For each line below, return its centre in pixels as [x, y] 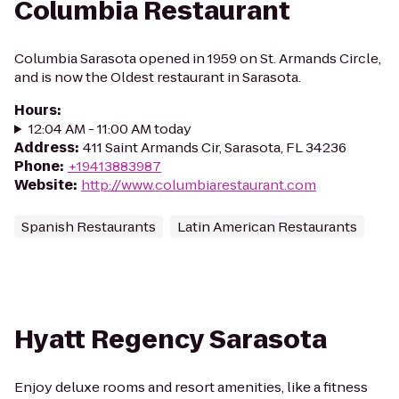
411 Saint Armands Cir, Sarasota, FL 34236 [215, 147]
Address [45, 147]
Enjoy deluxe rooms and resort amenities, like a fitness [191, 387]
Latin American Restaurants [267, 227]
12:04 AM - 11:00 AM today [110, 129]
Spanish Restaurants [89, 227]
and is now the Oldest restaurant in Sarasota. [158, 77]
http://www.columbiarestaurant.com [199, 185]
